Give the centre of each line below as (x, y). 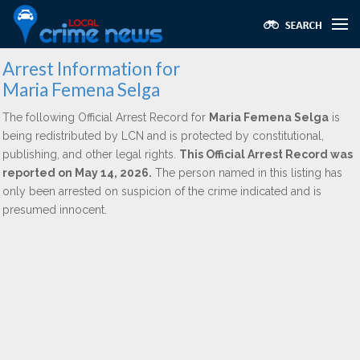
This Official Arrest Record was (266, 154)
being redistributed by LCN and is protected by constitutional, (163, 136)
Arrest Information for (91, 69)
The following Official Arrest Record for (106, 117)
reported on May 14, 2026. (77, 173)
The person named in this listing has (247, 173)
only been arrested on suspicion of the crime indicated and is (162, 191)
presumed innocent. (55, 210)
